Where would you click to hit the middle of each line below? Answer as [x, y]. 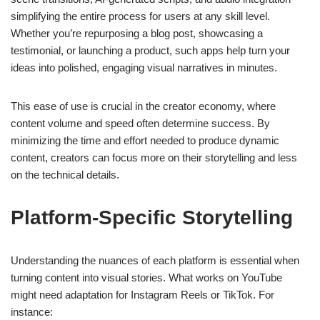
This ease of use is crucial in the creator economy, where [143, 106]
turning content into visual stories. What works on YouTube [146, 278]
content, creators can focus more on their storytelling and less [154, 158]
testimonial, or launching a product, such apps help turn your [150, 51]
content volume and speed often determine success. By [140, 124]
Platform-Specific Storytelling [152, 218]
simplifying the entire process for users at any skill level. [140, 16]
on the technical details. [65, 175]
